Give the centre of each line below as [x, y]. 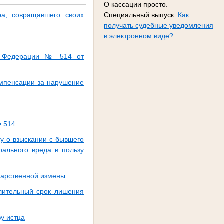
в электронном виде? [139, 36]
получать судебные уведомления [159, 25]
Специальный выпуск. [141, 15]
